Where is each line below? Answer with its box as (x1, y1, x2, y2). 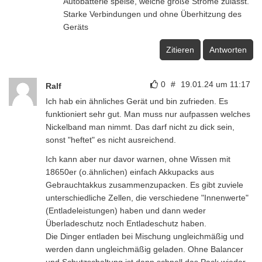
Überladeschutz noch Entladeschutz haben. (46, 218, 206, 228)
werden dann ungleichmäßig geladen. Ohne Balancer (46, 244, 243, 254)
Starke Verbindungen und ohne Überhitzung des (63, 9, 242, 19)
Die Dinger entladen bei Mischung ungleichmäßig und (46, 231, 244, 241)
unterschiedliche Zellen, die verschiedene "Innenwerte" (46, 192, 249, 202)
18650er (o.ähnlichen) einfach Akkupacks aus (46, 167, 214, 177)
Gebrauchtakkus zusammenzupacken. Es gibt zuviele (46, 180, 243, 189)
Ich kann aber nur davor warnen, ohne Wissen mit (46, 154, 230, 164)
